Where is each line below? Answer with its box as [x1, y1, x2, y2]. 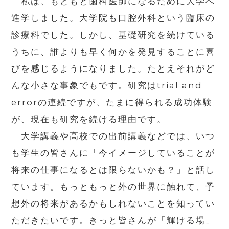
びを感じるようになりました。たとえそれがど [11, 63, 216, 74]
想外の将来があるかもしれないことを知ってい [11, 198, 216, 209]
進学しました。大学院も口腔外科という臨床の [11, 12, 216, 23]
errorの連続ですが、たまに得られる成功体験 [11, 97, 213, 107]
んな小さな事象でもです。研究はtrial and [11, 80, 203, 90]
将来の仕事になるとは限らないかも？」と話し [11, 164, 216, 175]
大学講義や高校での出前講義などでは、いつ [11, 130, 216, 141]
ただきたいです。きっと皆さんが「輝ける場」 [11, 215, 216, 225]
